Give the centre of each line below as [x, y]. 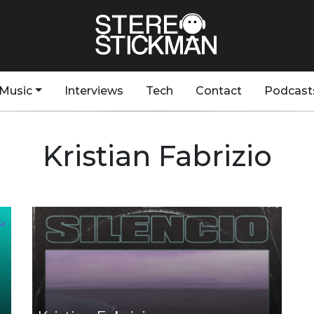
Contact [218, 91]
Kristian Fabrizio [157, 156]
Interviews [94, 91]
